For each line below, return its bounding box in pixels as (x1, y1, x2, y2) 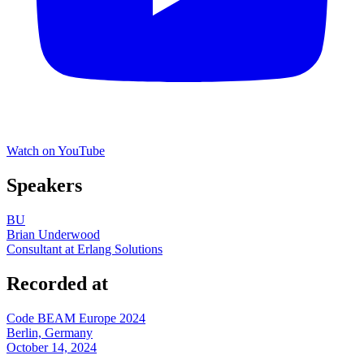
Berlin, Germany (6, 325, 93, 340)
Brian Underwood (6, 227, 100, 241)
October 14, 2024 (6, 340, 97, 354)
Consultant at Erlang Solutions (6, 241, 162, 256)
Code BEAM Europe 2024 (6, 310, 145, 325)
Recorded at (6, 272, 108, 294)
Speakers (6, 174, 82, 196)
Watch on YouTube (6, 143, 105, 158)
